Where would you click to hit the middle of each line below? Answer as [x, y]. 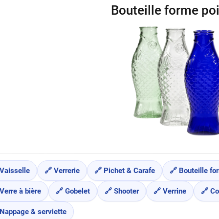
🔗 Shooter [122, 191]
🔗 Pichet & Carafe [125, 171]
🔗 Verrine [170, 191]
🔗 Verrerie [62, 171]
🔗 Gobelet [73, 191]
